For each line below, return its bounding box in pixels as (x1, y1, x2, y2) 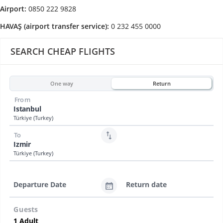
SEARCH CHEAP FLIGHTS (10, 45, 115, 58)
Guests (13, 205, 38, 215)
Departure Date (13, 179, 66, 189)
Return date (126, 179, 167, 189)
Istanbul (13, 104, 41, 114)
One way (50, 79, 73, 87)
